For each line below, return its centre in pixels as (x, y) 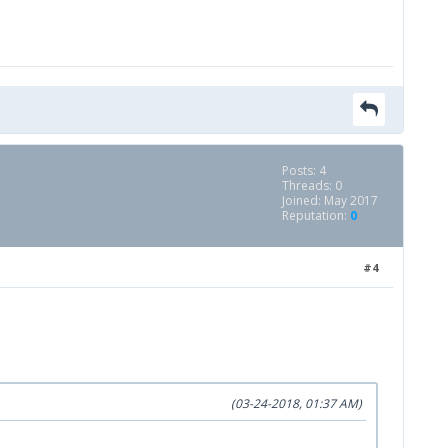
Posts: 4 (304, 170)
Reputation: (316, 215)
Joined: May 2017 (330, 200)
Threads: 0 (312, 185)
